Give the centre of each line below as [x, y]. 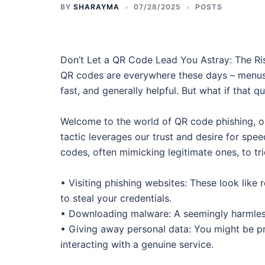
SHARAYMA [96, 7]
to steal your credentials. [116, 198]
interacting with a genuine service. [137, 244]
